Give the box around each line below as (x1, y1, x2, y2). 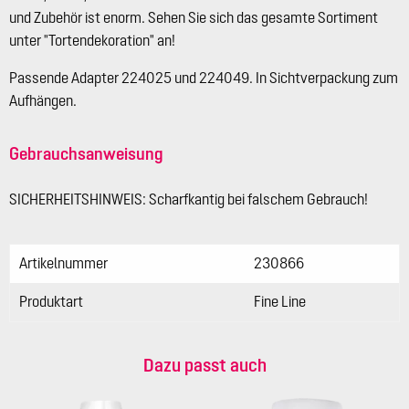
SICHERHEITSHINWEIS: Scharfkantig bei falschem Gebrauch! (9, 191, 368, 208)
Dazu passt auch (142, 354, 267, 376)
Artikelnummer (19, 255, 108, 272)
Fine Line (254, 293, 306, 310)
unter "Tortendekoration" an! (9, 32, 175, 49)
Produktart (19, 293, 83, 310)
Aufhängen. (9, 92, 77, 110)
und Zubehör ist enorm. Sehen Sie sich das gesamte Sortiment (9, 9, 378, 26)
